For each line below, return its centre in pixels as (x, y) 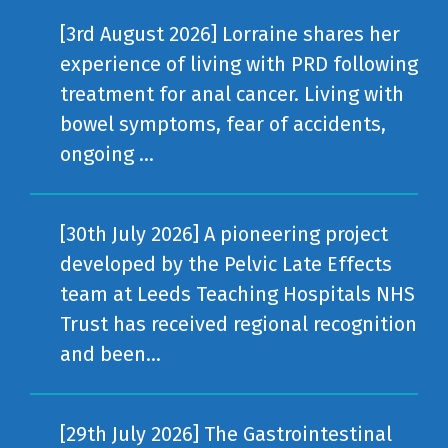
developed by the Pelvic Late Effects (226, 264)
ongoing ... (107, 154)
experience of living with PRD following (239, 64)
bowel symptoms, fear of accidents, (223, 124)
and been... (110, 354)
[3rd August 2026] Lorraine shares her (230, 34)
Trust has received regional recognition (238, 324)
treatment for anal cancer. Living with (232, 94)
